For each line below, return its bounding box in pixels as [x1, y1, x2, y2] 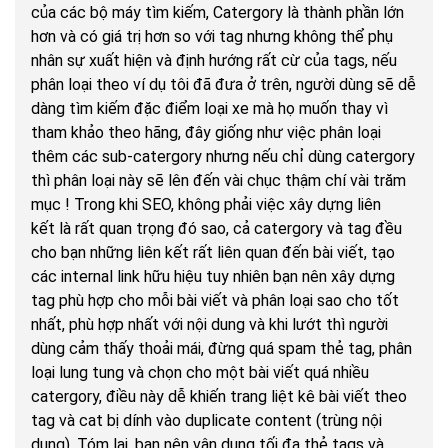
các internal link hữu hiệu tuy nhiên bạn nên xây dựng [31, 267, 395, 287]
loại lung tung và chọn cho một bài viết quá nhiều [31, 363, 369, 383]
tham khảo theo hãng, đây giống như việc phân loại [31, 123, 381, 143]
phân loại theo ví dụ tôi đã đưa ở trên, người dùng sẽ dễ [31, 75, 416, 95]
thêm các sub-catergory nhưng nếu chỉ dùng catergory [31, 147, 415, 167]
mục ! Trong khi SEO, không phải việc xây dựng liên [31, 195, 381, 215]
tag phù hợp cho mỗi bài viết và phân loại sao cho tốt [31, 291, 399, 311]
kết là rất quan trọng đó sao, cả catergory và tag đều [31, 219, 402, 239]
